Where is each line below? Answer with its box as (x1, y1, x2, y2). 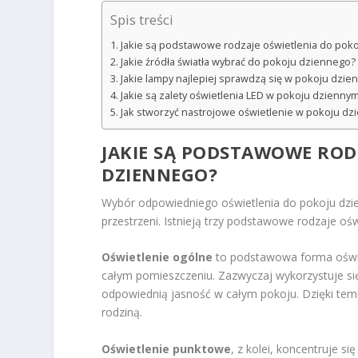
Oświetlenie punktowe (101, 340, 232, 356)
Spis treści (110, 10, 174, 30)
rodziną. (101, 304, 143, 320)
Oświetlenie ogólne (101, 249, 213, 265)
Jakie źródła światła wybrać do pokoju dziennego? (120, 54, 356, 69)
